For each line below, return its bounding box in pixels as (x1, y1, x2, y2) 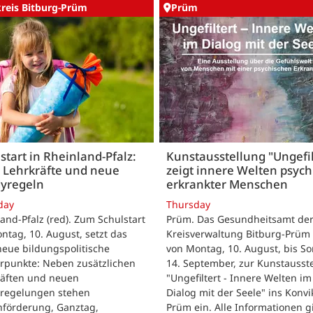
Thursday (166, 198, 210, 212)
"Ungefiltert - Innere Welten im (166, 271, 312, 285)
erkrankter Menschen (166, 176, 288, 193)
